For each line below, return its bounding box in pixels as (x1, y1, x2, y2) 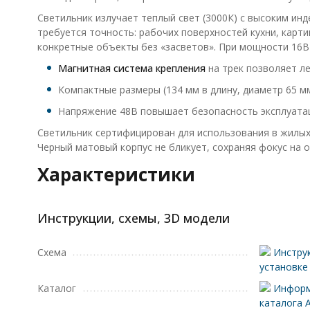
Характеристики (37, 162, 195, 187)
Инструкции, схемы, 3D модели (37, 210, 230, 226)
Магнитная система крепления (57, 62, 206, 75)
